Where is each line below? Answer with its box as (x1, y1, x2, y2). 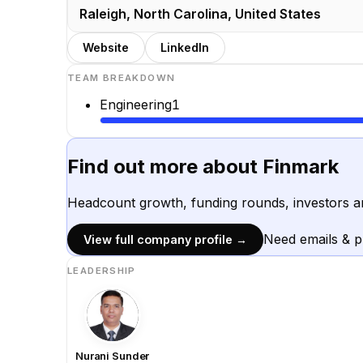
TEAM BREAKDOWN (67, 72, 176, 84)
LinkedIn (160, 41, 210, 55)
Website (83, 41, 130, 55)
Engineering (100, 96, 172, 113)
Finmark (263, 155, 339, 179)
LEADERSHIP (67, 264, 136, 276)
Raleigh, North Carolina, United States (79, 5, 322, 22)
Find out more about (67, 155, 263, 179)
